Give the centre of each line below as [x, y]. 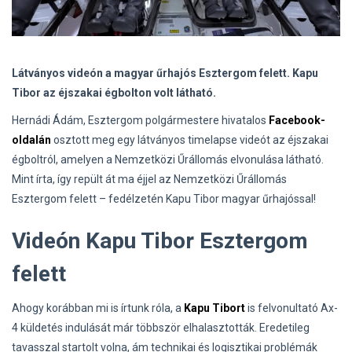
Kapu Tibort [214, 308]
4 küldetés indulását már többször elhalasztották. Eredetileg [161, 328]
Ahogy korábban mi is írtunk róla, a [98, 308]
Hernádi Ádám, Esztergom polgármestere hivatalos [140, 121]
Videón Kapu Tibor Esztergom [160, 241]
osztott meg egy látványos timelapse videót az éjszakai [190, 140]
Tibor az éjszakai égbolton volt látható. [114, 93]
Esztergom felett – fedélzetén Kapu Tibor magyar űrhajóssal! [164, 199]
